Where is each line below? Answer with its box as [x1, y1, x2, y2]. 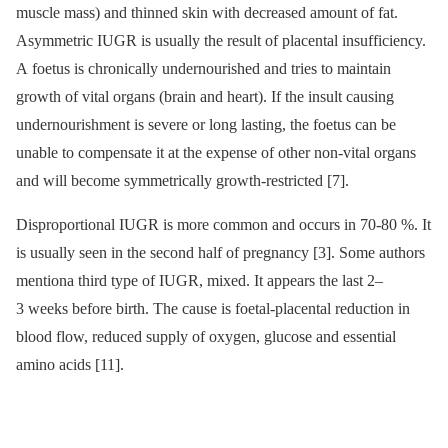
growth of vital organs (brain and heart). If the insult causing [16, 88, 394, 106]
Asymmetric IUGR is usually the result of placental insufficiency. [16, 32, 426, 50]
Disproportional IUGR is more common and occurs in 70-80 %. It [16, 216, 431, 234]
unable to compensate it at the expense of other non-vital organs [16, 144, 416, 162]
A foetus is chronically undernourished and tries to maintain [16, 60, 391, 78]
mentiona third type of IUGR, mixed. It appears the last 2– [16, 272, 383, 290]
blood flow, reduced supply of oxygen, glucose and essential [16, 328, 396, 346]
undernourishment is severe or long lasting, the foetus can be [16, 116, 396, 134]
